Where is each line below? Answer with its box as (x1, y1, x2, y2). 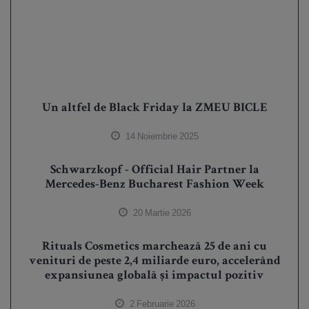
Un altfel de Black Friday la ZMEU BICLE (41, 102, 268, 115)
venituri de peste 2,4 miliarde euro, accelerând (28, 255, 281, 268)
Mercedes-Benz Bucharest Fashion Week (45, 179, 264, 192)
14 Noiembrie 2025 (123, 130, 199, 143)
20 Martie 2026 (131, 207, 191, 219)
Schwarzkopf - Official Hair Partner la (50, 164, 259, 177)
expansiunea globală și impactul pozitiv (45, 270, 264, 283)
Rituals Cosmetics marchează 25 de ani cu (42, 241, 267, 254)
